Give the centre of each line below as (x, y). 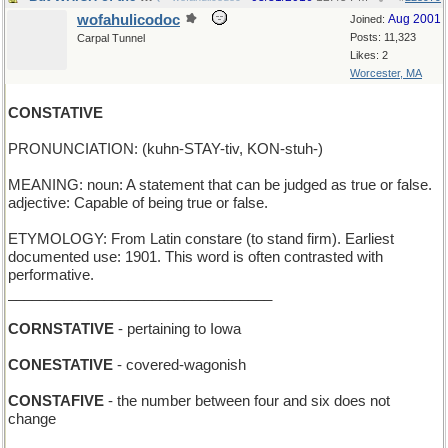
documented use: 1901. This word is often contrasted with (195, 257)
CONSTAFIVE (56, 401)
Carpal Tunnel (111, 38)
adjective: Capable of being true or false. (138, 203)
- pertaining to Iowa (177, 329)
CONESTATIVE (60, 365)
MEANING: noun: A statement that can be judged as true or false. (220, 185)
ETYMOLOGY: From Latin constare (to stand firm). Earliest (201, 239)
